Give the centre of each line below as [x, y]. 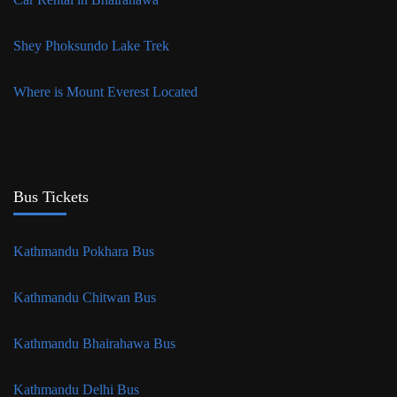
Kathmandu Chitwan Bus [86, 297]
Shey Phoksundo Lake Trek [91, 45]
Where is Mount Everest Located [105, 91]
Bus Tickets [51, 196]
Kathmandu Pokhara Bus [86, 251]
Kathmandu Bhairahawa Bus [96, 343]
